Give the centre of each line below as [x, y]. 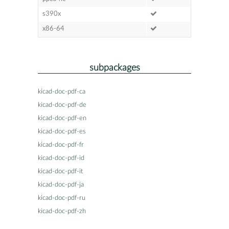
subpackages [114, 67]
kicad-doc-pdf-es [62, 131]
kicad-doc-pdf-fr [61, 145]
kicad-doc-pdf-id [61, 158]
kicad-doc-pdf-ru [62, 198]
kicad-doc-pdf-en [62, 118]
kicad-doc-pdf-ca [62, 91]
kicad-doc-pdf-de [62, 105]
